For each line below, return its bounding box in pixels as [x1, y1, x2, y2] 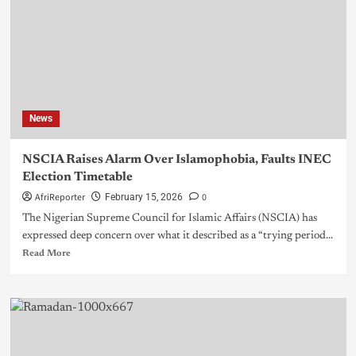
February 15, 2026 [104, 192, 183, 203]
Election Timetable [21, 171, 133, 184]
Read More [21, 249, 71, 259]
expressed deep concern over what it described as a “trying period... [21, 230, 333, 242]
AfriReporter [34, 191, 85, 205]
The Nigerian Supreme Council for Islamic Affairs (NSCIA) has [21, 213, 317, 225]
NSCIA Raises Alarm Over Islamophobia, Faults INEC [21, 153, 331, 167]
